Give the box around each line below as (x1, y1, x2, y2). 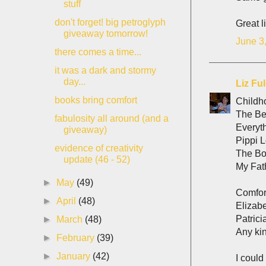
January (56, 251, 93, 261)
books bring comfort (54, 95, 137, 105)
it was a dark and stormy (54, 65, 156, 75)
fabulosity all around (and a (54, 113, 169, 123)
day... (63, 77, 85, 87)
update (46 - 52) (63, 154, 130, 164)
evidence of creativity (54, 143, 143, 153)
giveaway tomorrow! (63, 28, 148, 39)
